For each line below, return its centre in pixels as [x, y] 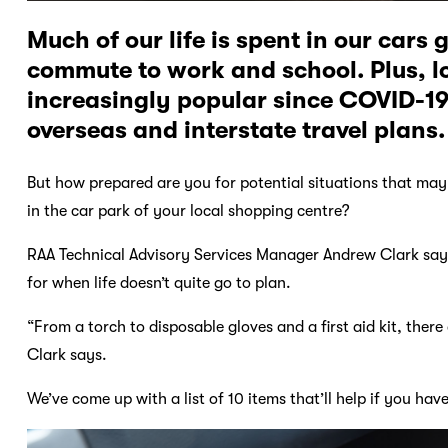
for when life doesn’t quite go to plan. [158, 282]
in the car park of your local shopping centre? [188, 210]
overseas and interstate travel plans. [235, 129]
